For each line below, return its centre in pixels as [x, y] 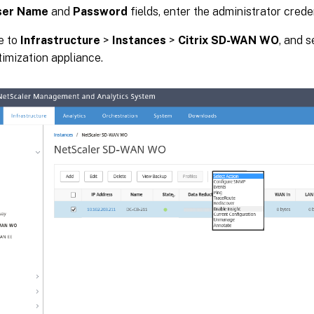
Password [100, 12]
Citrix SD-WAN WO [228, 41]
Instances [139, 41]
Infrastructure [60, 41]
